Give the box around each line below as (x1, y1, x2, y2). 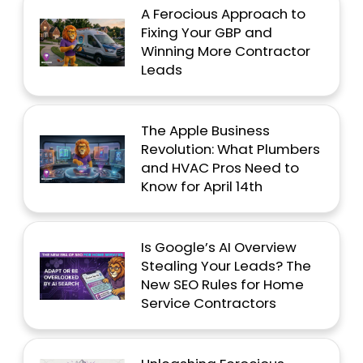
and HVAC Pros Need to (140, 158, 299, 178)
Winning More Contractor (140, 41, 310, 62)
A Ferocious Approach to (140, 4, 305, 24)
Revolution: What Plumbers (140, 139, 320, 160)
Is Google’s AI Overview (140, 237, 297, 258)
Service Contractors (140, 293, 276, 314)
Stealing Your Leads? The (140, 256, 311, 276)
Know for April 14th (140, 177, 263, 197)
